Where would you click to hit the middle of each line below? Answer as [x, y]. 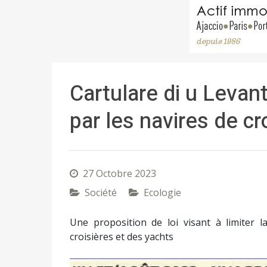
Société [101, 193]
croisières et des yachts [122, 237]
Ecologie [162, 193]
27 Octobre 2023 [119, 173]
